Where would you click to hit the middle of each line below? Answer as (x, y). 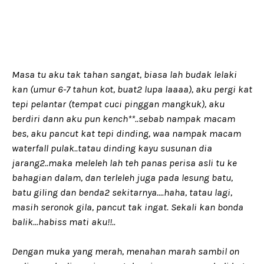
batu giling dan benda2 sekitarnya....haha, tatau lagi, (122, 192)
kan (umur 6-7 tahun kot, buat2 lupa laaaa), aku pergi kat (132, 89)
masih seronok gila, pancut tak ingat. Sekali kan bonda (128, 207)
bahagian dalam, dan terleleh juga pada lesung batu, (122, 177)
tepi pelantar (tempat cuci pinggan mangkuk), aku (118, 104)
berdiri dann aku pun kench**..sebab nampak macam (123, 118)
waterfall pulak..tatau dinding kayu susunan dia (112, 148)
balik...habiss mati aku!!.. (64, 222)
